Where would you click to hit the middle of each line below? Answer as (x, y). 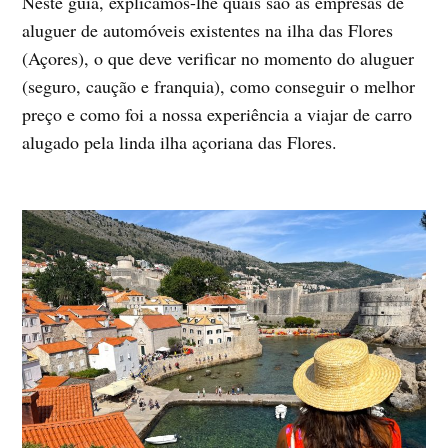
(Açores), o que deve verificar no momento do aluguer (218, 58)
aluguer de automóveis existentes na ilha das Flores (208, 30)
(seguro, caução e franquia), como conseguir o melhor (219, 86)
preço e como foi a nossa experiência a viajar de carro (217, 114)
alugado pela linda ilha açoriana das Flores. (180, 142)
